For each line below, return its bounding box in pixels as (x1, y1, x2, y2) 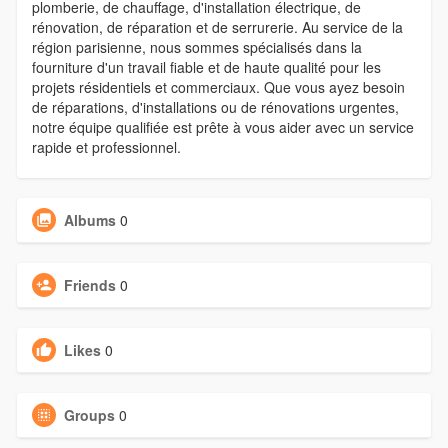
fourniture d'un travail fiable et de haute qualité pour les (31, 57, 381, 78)
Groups (63, 405, 115, 426)
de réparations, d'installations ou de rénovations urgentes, (31, 97, 399, 118)
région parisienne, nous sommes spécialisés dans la (31, 37, 362, 58)
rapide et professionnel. (31, 137, 181, 158)
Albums (63, 210, 116, 231)
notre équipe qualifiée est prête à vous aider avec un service (31, 117, 414, 138)
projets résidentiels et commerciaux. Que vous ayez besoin (31, 77, 405, 98)
